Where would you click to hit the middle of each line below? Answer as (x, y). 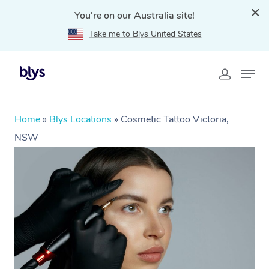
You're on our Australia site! (134, 16)
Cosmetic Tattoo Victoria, (175, 119)
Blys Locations (80, 119)
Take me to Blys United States (145, 34)
